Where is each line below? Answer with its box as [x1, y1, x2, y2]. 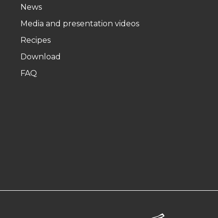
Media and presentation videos [20, 18, 139, 28]
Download [20, 52, 61, 61]
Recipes [20, 35, 51, 45]
